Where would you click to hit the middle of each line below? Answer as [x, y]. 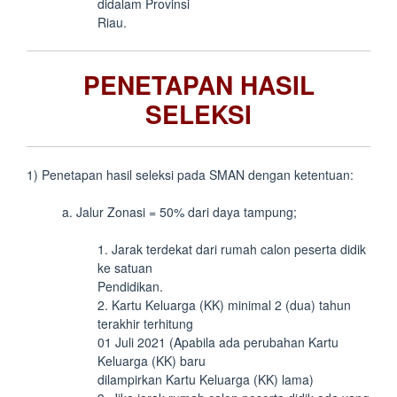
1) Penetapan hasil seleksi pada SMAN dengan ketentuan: [190, 175]
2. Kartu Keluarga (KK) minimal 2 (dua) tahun [224, 305]
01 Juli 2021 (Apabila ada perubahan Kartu [218, 342]
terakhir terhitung [145, 323]
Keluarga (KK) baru [152, 361]
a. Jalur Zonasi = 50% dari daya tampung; [179, 212]
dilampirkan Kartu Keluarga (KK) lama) [206, 379]
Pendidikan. [130, 286]
